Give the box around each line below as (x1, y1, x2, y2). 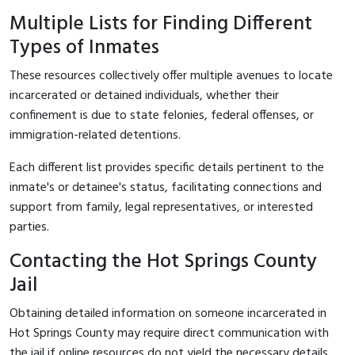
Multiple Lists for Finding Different (10, 7, 312, 40)
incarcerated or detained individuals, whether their (10, 85, 279, 106)
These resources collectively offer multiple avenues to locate (10, 65, 333, 86)
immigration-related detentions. (10, 124, 181, 146)
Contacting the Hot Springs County (10, 245, 317, 278)
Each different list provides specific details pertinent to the (10, 157, 324, 178)
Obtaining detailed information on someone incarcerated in (10, 303, 326, 324)
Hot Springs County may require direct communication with (10, 323, 329, 344)
